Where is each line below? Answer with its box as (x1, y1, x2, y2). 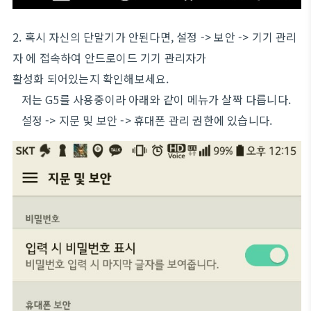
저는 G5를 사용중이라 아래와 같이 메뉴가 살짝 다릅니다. (12, 91, 294, 108)
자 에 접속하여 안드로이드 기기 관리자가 (12, 49, 207, 66)
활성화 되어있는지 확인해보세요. (12, 70, 169, 87)
